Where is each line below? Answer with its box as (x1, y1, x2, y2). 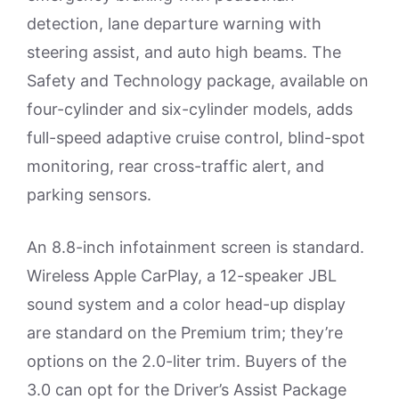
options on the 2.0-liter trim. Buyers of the (27, 352, 346, 371)
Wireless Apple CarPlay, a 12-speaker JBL (27, 266, 337, 286)
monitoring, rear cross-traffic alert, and (27, 157, 324, 176)
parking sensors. (27, 185, 151, 205)
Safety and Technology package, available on (27, 71, 369, 91)
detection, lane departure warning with (27, 14, 322, 34)
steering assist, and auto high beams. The (27, 43, 341, 62)
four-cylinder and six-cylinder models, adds (27, 100, 353, 119)
